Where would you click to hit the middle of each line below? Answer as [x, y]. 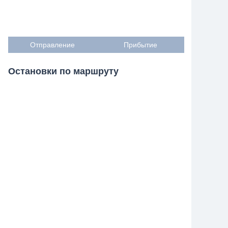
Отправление [52, 45]
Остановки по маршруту [64, 71]
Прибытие [140, 45]
